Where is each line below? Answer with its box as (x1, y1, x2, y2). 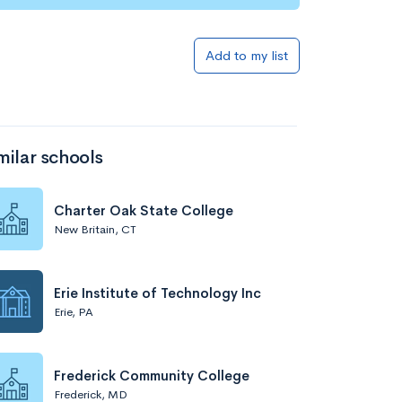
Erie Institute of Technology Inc (54, 284, 261, 301)
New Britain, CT (54, 221, 136, 237)
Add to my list (205, 47, 288, 64)
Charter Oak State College (54, 201, 233, 219)
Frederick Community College (54, 366, 249, 384)
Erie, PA (54, 303, 93, 319)
